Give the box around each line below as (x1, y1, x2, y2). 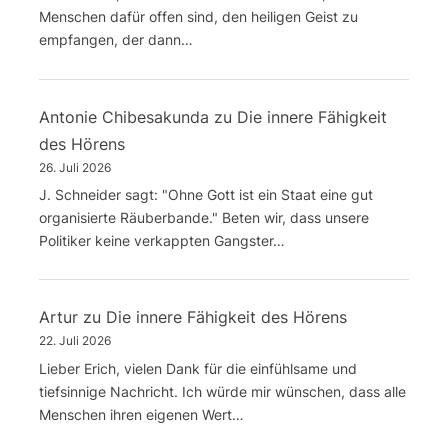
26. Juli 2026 (39, 159, 111, 175)
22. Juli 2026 (39, 333, 111, 349)
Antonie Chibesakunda (39, 106, 209, 127)
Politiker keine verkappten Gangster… (39, 231, 285, 249)
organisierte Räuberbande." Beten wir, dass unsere (39, 208, 369, 226)
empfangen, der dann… (39, 31, 193, 49)
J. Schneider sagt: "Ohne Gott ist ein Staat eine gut (39, 185, 373, 203)
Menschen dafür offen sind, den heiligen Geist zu (39, 8, 358, 26)
